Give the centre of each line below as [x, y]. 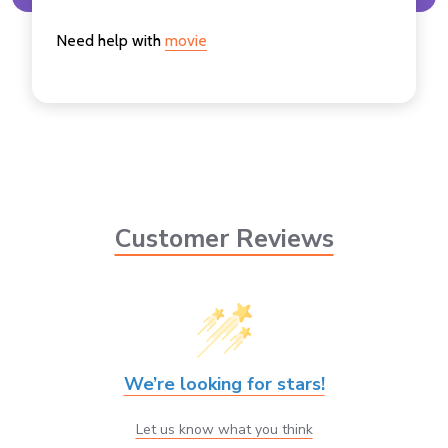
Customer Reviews [224, 239]
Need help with [110, 40]
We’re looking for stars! [224, 383]
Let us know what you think [224, 429]
